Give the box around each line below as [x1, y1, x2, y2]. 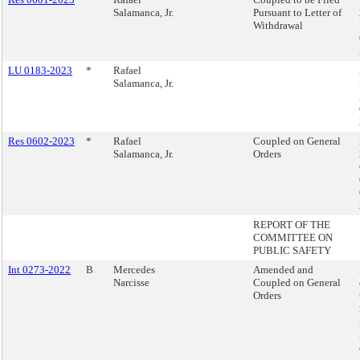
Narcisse [113, 276, 149, 288]
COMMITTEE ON [253, 231, 333, 243]
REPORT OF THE [253, 219, 330, 231]
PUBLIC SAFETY [253, 244, 331, 256]
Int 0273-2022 [8, 264, 71, 276]
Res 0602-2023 [8, 135, 75, 147]
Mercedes [113, 264, 155, 276]
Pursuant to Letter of [253, 6, 342, 18]
